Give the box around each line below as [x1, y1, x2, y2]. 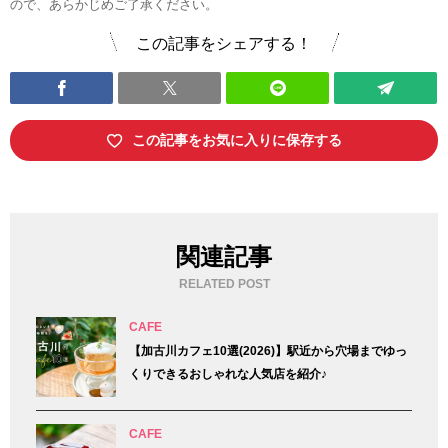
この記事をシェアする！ [136, 35, 312, 53]
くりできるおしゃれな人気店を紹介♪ [129, 367, 328, 382]
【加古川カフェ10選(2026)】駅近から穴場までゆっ [129, 344, 408, 359]
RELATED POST [178, 277, 270, 292]
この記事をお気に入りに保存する [131, 132, 342, 149]
